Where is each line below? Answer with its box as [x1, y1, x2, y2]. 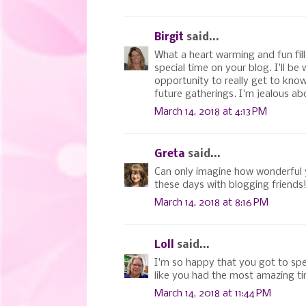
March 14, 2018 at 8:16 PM [154, 197, 268, 208]
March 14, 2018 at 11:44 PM [154, 288, 271, 299]
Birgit [154, 31, 184, 43]
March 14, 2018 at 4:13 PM [154, 106, 267, 117]
